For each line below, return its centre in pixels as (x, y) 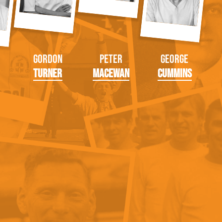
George (174, 59)
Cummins (174, 73)
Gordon (48, 59)
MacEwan (111, 73)
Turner (48, 73)
